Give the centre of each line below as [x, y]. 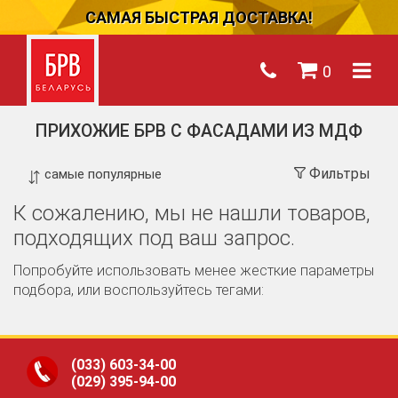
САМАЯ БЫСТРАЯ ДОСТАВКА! [199, 17]
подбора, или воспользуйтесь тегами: [139, 290]
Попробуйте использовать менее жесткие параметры [194, 270]
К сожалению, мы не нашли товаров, [192, 213]
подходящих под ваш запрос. [154, 238]
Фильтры [339, 173]
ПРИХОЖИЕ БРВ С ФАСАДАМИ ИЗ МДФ [199, 131]
